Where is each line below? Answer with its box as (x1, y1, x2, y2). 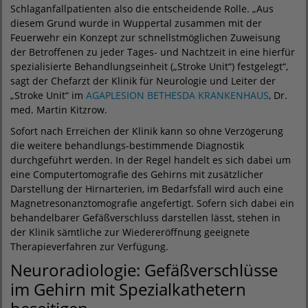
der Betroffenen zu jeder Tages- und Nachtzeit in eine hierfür (10, 45, 295, 58)
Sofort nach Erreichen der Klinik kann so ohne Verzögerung (10, 124, 283, 137)
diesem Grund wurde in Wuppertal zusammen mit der (10, 16, 262, 30)
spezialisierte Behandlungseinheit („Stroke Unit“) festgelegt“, (10, 60, 288, 73)
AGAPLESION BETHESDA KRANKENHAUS (86, 89, 269, 102)
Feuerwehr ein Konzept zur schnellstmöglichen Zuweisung (10, 31, 280, 44)
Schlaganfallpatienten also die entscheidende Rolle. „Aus (10, 2, 274, 15)
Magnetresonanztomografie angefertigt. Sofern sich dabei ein (10, 197, 294, 210)
